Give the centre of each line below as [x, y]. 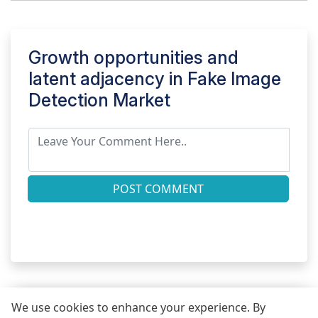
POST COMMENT [158, 189]
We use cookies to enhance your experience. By [138, 307]
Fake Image [234, 79]
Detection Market [99, 100]
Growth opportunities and [133, 58]
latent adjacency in [108, 79]
